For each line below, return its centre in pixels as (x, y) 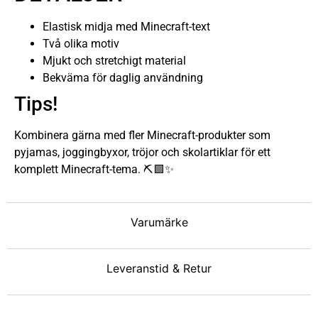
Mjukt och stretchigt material (114, 60)
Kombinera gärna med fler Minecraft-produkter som (142, 135)
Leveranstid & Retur (159, 269)
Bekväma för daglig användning (123, 77)
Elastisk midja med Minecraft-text (126, 26)
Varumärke (159, 223)
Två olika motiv (81, 43)
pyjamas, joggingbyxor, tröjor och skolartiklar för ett (142, 152)
